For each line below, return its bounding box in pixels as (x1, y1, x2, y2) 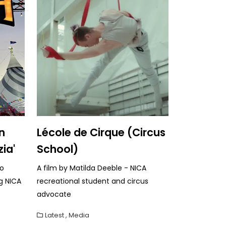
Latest (45, 210, 64, 219)
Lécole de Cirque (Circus (37, 125, 165, 140)
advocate (37, 189, 71, 199)
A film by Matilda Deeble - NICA (37, 162, 146, 173)
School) (37, 141, 78, 156)
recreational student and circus (37, 176, 148, 186)
